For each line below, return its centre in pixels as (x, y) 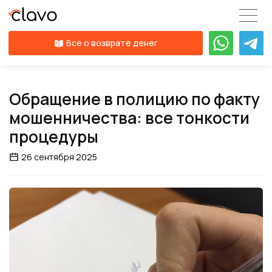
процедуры (54, 137)
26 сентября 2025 (59, 157)
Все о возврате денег (112, 43)
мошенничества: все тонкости (129, 118)
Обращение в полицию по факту (134, 99)
